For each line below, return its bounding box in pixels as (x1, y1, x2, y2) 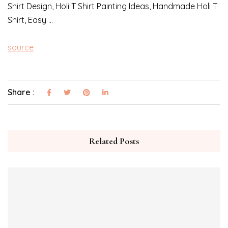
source (8, 42, 34, 53)
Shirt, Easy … (8, 15, 53, 25)
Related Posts (89, 135, 139, 147)
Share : (8, 87, 37, 98)
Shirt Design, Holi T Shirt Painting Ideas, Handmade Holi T (8, 1, 217, 12)
